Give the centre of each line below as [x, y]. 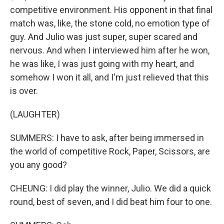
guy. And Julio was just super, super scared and [104, 37]
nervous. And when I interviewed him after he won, [110, 50]
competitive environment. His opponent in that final [111, 10]
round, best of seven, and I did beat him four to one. [111, 202]
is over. [24, 91]
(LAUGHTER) [35, 114]
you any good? [38, 165]
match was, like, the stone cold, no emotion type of [110, 23]
